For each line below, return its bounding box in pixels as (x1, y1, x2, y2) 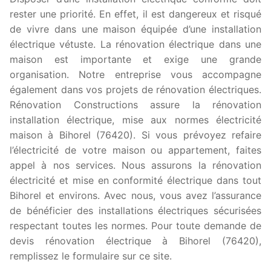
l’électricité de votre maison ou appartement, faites (10, 144, 261, 157)
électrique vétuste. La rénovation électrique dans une (10, 38, 261, 51)
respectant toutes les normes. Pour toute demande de (10, 220, 261, 232)
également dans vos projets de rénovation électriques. (10, 83, 261, 96)
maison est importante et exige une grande (10, 53, 261, 66)
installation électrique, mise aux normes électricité (10, 114, 261, 126)
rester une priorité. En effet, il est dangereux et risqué (10, 8, 261, 21)
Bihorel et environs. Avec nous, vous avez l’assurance (10, 189, 261, 202)
